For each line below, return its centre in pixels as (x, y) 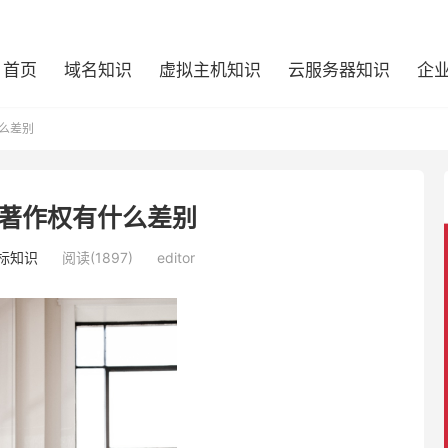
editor (175, 257)
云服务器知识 (339, 70)
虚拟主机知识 (210, 70)
